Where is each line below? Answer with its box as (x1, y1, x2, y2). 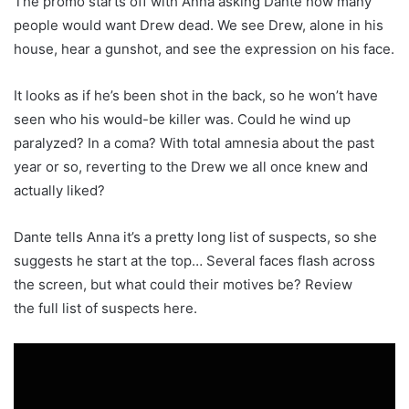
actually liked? (14, 182, 105, 199)
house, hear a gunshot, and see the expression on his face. (14, 40, 394, 58)
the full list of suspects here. (14, 299, 197, 317)
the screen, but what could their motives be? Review (14, 276, 352, 293)
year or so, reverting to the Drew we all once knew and (14, 158, 368, 175)
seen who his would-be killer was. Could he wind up (14, 110, 351, 128)
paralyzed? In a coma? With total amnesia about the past (14, 134, 374, 152)
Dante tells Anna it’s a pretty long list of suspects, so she (14, 228, 377, 246)
